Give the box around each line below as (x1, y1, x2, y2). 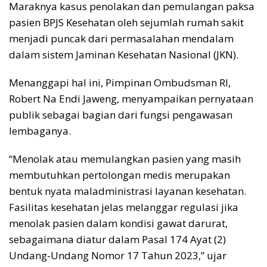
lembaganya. (9, 123, 71, 138)
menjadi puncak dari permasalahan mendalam (9, 31, 234, 45)
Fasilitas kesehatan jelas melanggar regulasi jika (9, 200, 238, 214)
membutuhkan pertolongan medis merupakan (9, 167, 230, 182)
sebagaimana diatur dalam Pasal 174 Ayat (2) (9, 232, 226, 246)
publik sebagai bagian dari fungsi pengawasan (9, 107, 232, 122)
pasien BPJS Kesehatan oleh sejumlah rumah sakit (9, 15, 244, 29)
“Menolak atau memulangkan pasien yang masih (9, 151, 241, 166)
